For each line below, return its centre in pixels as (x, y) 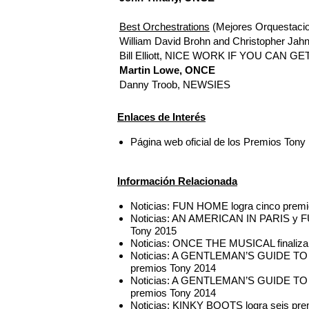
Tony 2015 (154, 230)
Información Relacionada (177, 181)
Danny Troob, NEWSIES (175, 84)
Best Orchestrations (164, 26)
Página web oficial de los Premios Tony (218, 142)
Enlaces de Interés (161, 117)
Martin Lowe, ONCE (167, 70)
